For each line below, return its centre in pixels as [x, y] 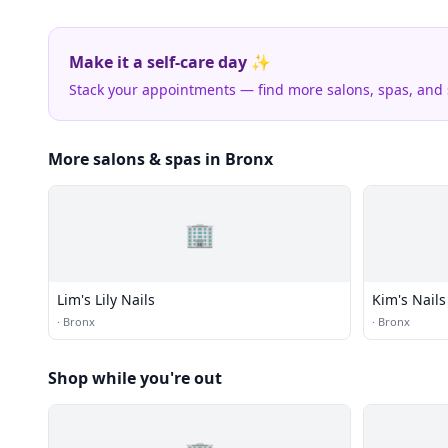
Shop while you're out [135, 378]
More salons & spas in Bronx [160, 159]
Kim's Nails [409, 299]
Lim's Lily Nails [106, 299]
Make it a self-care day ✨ [170, 62]
